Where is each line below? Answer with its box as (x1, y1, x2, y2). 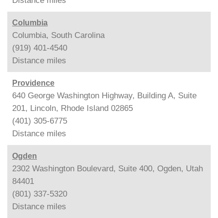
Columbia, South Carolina (12, 31, 105, 40)
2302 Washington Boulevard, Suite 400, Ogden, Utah (12, 164, 203, 173)
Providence (12, 79, 54, 87)
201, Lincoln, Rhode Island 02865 (12, 104, 133, 113)
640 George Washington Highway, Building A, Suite (12, 91, 197, 100)
